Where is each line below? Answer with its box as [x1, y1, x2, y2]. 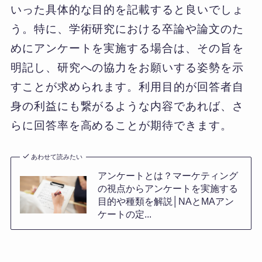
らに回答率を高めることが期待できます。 [10, 119, 232, 132]
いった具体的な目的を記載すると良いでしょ [10, 3, 244, 16]
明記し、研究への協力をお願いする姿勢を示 [10, 61, 244, 74]
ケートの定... [97, 209, 151, 220]
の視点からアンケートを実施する [97, 183, 238, 194]
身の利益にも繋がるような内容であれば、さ [10, 99, 244, 112]
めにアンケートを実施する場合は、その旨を [10, 42, 244, 54]
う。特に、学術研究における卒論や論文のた [10, 22, 244, 35]
